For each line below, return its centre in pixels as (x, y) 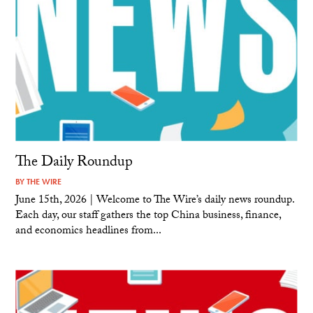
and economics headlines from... (89, 232)
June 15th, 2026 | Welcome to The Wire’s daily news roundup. (155, 201)
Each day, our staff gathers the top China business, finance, (148, 217)
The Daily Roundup (74, 163)
